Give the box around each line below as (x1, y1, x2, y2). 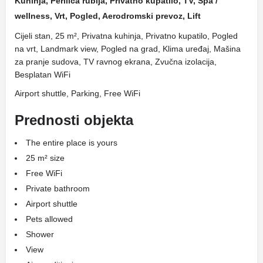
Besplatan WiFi (15, 70, 70, 79)
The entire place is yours (26, 138, 117, 147)
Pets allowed (26, 214, 73, 224)
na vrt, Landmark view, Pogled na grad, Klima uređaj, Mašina (15, 44, 241, 53)
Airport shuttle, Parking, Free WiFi (15, 89, 140, 98)
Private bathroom (26, 184, 90, 193)
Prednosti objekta (15, 112, 133, 128)
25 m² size (26, 153, 65, 163)
